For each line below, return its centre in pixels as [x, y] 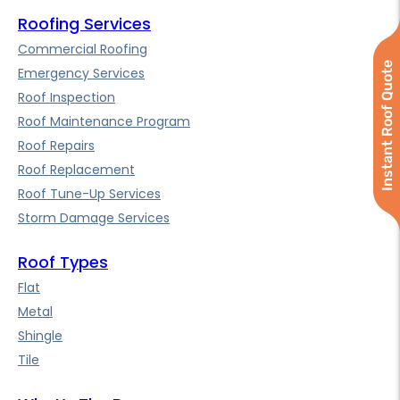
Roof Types [63, 262]
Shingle [40, 336]
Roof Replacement [76, 170]
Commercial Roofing [83, 50]
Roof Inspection [67, 98]
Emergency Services [81, 74]
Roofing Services [84, 24]
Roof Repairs [56, 146]
